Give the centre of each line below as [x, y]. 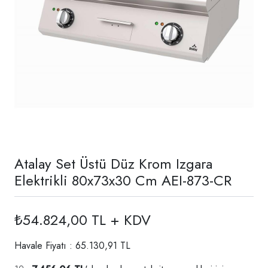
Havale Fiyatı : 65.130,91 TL [72, 245]
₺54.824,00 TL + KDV [83, 220]
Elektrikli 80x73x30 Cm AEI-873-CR [123, 180]
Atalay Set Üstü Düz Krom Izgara [113, 163]
